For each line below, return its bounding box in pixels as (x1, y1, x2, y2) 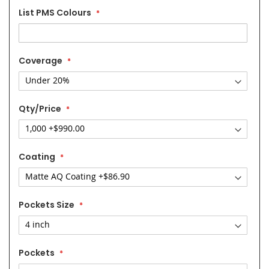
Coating (19, 150, 55, 163)
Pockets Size (19, 198, 74, 211)
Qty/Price (19, 102, 61, 115)
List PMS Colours (19, 6, 91, 19)
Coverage (19, 54, 62, 67)
